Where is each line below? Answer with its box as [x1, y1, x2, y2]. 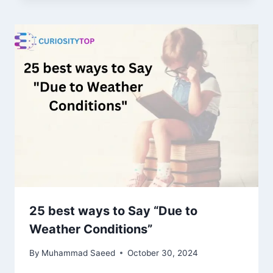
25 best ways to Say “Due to [29, 203, 197, 218]
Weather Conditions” [29, 221, 152, 236]
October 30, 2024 [127, 247, 199, 258]
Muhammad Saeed [41, 247, 116, 258]
